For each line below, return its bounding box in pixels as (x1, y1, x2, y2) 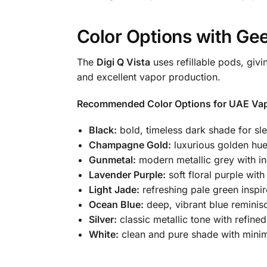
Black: (88, 123, 117, 136)
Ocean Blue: (88, 198, 144, 210)
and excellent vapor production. (76, 71, 221, 83)
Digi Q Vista (96, 56, 150, 69)
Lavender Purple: (88, 168, 166, 181)
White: (88, 228, 119, 240)
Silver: (88, 213, 117, 225)
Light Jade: (88, 183, 139, 195)
